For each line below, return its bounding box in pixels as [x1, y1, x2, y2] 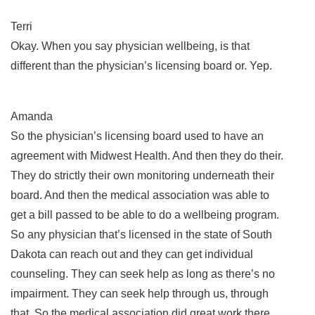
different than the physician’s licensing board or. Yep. [11, 59, 275, 72]
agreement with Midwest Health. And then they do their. [11, 149, 283, 162]
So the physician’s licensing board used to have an [11, 129, 264, 142]
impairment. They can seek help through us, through [11, 287, 269, 300]
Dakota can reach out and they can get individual [11, 247, 253, 260]
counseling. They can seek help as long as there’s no [11, 267, 275, 280]
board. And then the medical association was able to [11, 188, 269, 201]
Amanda [11, 110, 53, 122]
